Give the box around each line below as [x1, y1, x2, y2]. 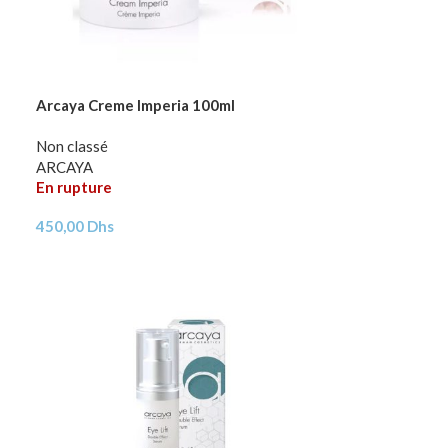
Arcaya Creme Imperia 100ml [36, 95, 236, 114]
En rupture [36, 177, 113, 196]
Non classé [36, 136, 109, 155]
